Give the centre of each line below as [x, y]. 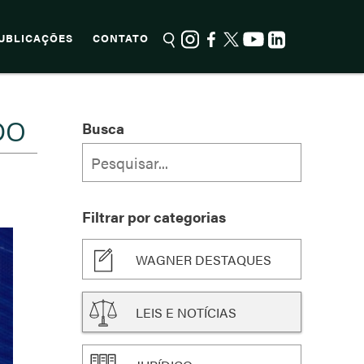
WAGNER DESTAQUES [204, 260]
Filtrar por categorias [154, 217]
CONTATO [121, 38]
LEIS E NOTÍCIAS [186, 312]
